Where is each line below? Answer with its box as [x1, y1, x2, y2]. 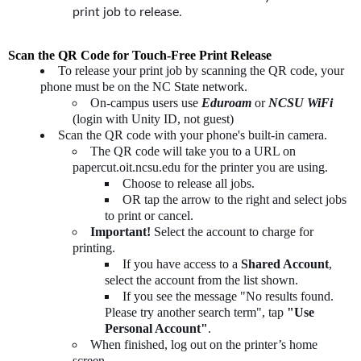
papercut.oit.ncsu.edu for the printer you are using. [73, 160, 328, 174]
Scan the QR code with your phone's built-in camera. [58, 127, 330, 142]
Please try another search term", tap [105, 305, 287, 319]
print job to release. [73, 4, 182, 19]
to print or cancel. [105, 208, 193, 222]
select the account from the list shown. [105, 272, 298, 287]
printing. [73, 240, 115, 255]
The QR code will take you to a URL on [90, 143, 296, 158]
